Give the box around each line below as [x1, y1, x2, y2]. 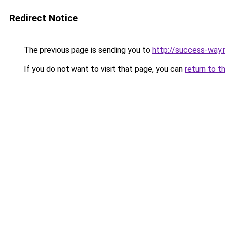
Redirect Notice [9, 12, 78, 24]
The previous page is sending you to [22, 45, 152, 55]
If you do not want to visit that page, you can [22, 64, 185, 74]
